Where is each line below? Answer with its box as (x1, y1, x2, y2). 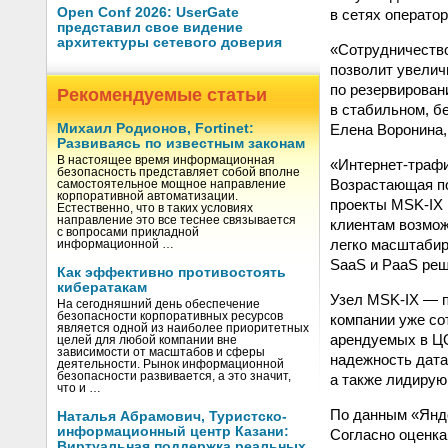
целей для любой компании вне (57, 334, 237, 346)
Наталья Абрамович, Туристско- (57, 409, 287, 424)
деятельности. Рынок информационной (57, 358, 284, 370)
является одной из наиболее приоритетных (57, 322, 309, 334)
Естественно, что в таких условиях (57, 202, 253, 214)
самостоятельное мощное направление (57, 178, 286, 190)
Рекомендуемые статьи (57, 85, 267, 105)
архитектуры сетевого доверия (57, 35, 282, 50)
